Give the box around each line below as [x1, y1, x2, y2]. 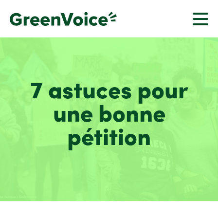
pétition [67, 127, 151, 151]
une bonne [53, 104, 165, 127]
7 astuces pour [30, 80, 188, 104]
